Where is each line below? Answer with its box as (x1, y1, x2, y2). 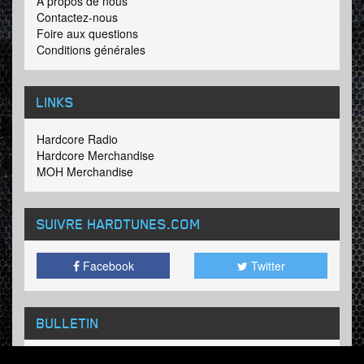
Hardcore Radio (37, 131, 118, 148)
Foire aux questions (37, 25, 138, 42)
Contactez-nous (37, 9, 118, 26)
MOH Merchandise (37, 163, 133, 180)
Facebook (79, 258, 134, 275)
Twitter (247, 258, 285, 275)
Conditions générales (37, 41, 145, 58)
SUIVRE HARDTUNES (37, 214, 167, 233)
